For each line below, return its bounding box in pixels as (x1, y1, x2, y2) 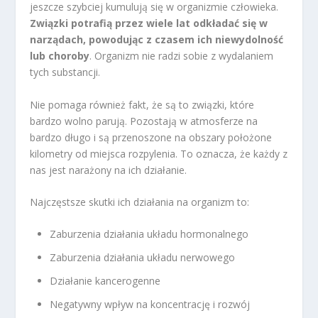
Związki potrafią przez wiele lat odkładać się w (30, 16, 268, 31)
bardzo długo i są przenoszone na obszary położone (30, 130, 273, 144)
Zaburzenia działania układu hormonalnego (50, 227, 249, 241)
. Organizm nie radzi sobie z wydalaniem (89, 49, 274, 63)
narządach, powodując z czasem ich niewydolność (30, 33, 284, 47)
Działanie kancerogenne (50, 273, 161, 287)
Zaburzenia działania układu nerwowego (50, 251, 236, 265)
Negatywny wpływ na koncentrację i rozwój (50, 297, 251, 311)
